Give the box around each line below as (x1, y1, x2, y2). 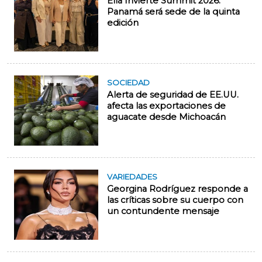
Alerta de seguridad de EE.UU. (107, 89, 239, 101)
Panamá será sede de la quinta (107, 6, 240, 18)
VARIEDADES (107, 172, 157, 182)
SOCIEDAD (107, 78, 150, 88)
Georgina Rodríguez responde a (107, 184, 248, 195)
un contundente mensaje (107, 206, 219, 217)
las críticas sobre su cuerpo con (107, 195, 243, 206)
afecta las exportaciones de (107, 101, 226, 112)
